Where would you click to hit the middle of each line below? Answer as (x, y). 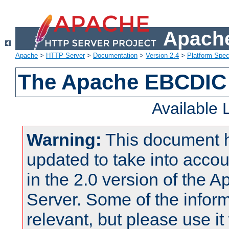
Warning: (64, 140)
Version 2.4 (162, 56)
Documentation (115, 56)
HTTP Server (65, 56)
